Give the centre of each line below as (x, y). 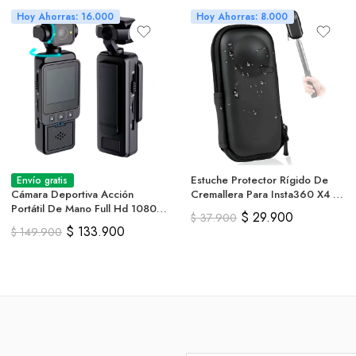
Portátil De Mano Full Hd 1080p (87, 208)
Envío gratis (43, 180)
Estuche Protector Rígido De (259, 180)
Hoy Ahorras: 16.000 (66, 16)
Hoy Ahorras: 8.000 (242, 16)
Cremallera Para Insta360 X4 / (265, 194)
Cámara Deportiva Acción (72, 194)
